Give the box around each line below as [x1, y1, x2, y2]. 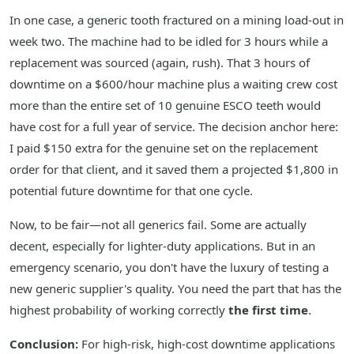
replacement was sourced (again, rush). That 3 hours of [9, 55, 310, 71]
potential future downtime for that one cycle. [9, 183, 253, 199]
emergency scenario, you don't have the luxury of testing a [9, 259, 329, 276]
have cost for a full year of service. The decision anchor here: [9, 119, 338, 135]
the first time [228, 302, 308, 318]
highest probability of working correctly [9, 302, 228, 318]
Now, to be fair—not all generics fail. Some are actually [9, 217, 307, 233]
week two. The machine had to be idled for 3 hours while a [9, 33, 328, 50]
